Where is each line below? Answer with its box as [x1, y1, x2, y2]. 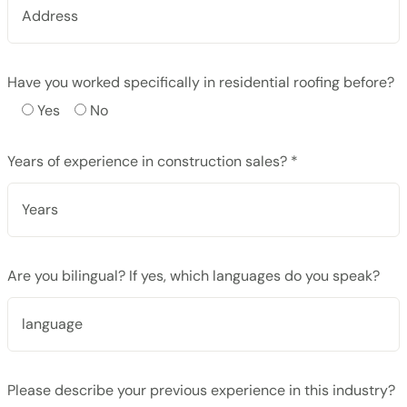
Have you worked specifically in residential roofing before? [7, 72, 394, 92]
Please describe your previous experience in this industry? [7, 380, 395, 400]
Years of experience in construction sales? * [7, 151, 298, 171]
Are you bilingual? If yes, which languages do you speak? [7, 265, 380, 285]
